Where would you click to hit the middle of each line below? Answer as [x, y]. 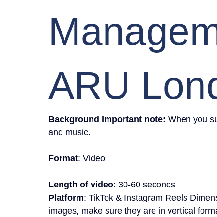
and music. [70, 132]
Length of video [81, 185]
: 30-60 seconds [144, 185]
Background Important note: [107, 119]
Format [63, 158]
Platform [66, 198]
